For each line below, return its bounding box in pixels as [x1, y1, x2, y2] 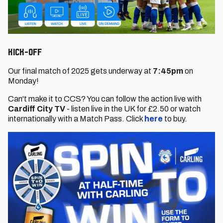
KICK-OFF [8, 46, 42, 57]
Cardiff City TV [8, 105, 67, 113]
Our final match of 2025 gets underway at [8, 67, 153, 75]
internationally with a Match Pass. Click [8, 114, 144, 123]
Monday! [8, 77, 39, 85]
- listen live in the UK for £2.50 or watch [67, 105, 201, 113]
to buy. [163, 114, 187, 123]
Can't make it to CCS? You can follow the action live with [8, 95, 202, 103]
